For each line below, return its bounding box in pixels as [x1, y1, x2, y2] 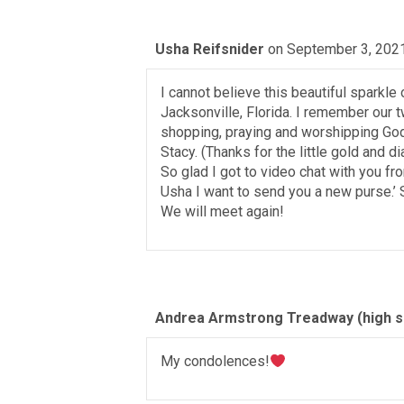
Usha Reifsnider [155, 41, 264, 58]
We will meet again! [161, 203, 284, 220]
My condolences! [161, 353, 270, 370]
